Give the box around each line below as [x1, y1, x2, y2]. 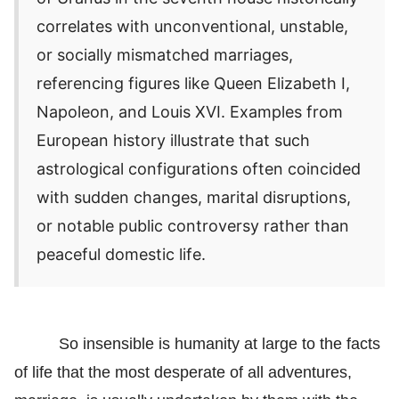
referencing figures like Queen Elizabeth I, [37, 73, 350, 93]
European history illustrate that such [37, 130, 310, 150]
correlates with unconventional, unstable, [37, 16, 348, 36]
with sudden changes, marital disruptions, [37, 187, 351, 207]
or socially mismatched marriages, [37, 45, 293, 64]
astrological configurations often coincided [37, 159, 361, 178]
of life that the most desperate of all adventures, [14, 362, 352, 381]
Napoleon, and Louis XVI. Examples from [37, 102, 343, 121]
